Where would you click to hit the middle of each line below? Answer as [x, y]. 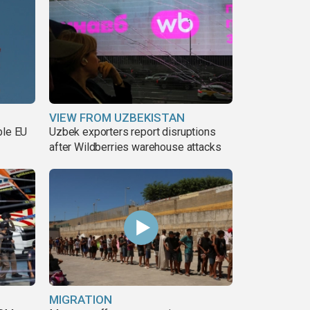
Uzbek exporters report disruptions [133, 131]
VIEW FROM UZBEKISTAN [117, 117]
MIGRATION [81, 300]
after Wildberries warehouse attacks [135, 147]
